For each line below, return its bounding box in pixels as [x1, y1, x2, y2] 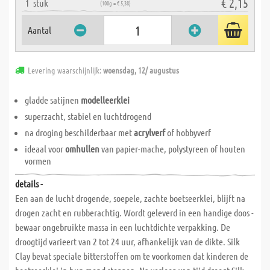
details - [15, 178, 43, 189]
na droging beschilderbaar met [25, 127, 134, 138]
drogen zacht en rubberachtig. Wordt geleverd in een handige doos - [15, 207, 254, 218]
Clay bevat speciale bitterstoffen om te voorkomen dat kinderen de [15, 250, 248, 262]
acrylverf [134, 127, 165, 138]
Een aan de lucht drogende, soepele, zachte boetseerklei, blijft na [15, 192, 245, 204]
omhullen [65, 143, 99, 154]
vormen [25, 155, 51, 166]
